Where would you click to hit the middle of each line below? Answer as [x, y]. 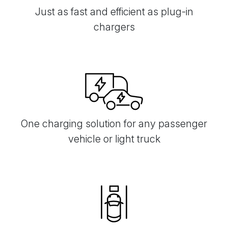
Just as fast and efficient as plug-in [114, 12]
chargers [114, 27]
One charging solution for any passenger [114, 124]
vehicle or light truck [114, 139]
